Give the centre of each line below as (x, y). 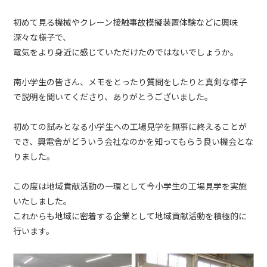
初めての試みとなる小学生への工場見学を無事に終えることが (130, 127)
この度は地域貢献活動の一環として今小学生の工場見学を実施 (130, 186)
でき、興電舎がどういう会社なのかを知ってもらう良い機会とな (133, 142)
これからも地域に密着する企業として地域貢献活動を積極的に (130, 216)
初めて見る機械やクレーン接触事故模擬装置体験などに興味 (126, 22)
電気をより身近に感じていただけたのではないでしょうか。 (126, 52)
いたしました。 (43, 201)
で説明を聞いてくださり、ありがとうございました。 (113, 97)
